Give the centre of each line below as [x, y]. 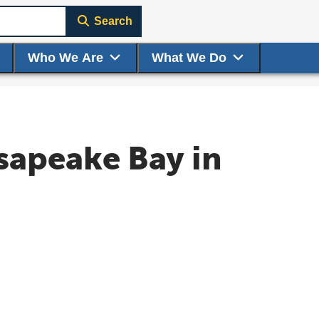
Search [113, 21]
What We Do [189, 58]
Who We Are [65, 58]
